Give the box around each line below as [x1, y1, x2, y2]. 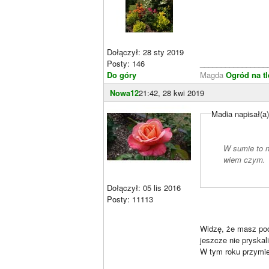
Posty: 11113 [107, 193, 153, 205]
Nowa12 [110, 87, 139, 98]
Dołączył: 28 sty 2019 [107, 46, 184, 58]
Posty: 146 [107, 58, 145, 69]
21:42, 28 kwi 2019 [139, 87, 204, 98]
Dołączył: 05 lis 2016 [107, 182, 181, 193]
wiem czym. [223, 153, 265, 165]
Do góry [107, 69, 136, 80]
